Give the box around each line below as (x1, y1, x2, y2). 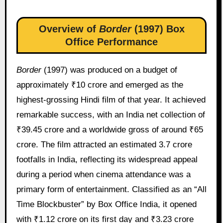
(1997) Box (131, 23, 185, 34)
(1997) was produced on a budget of (41, 65, 177, 75)
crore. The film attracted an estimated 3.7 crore (16, 139, 192, 149)
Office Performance (65, 36, 158, 47)
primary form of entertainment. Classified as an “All (16, 184, 207, 194)
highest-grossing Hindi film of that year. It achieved (16, 95, 206, 105)
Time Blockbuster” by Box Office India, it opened (16, 199, 197, 209)
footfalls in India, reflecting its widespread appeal (16, 154, 198, 164)
